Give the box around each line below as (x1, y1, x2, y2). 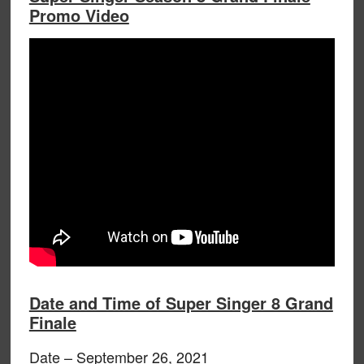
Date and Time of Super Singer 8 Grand (28, 290, 333, 314)
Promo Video (28, 2, 129, 27)
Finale (28, 310, 76, 334)
